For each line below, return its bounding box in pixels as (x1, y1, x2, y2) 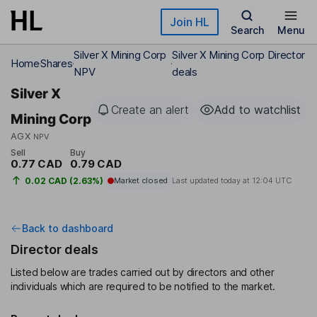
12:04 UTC (251, 175, 292, 186)
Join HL (170, 15, 209, 29)
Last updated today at (171, 175, 252, 186)
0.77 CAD (11, 157, 62, 171)
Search (230, 24, 264, 36)
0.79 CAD (69, 157, 122, 171)
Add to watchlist (214, 103, 301, 117)
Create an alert (111, 103, 189, 117)
